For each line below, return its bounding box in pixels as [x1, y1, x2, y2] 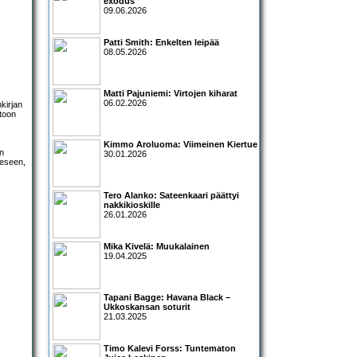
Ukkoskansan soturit [104, 302, 190, 312]
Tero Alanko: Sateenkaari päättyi [104, 190, 239, 201]
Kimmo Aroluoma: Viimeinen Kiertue [104, 139, 257, 150]
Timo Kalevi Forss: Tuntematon [104, 343, 236, 354]
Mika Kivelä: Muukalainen [104, 241, 210, 252]
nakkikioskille [104, 200, 160, 210]
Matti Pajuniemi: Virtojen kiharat [104, 88, 237, 99]
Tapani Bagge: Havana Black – [104, 292, 230, 303]
